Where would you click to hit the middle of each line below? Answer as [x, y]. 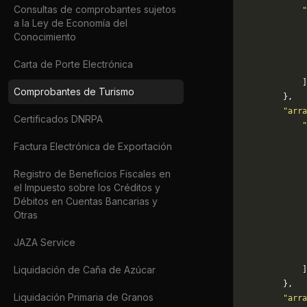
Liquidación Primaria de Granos [84, 297]
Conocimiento [45, 37]
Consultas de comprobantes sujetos [95, 9]
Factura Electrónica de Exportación [93, 146]
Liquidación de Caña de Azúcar [85, 270]
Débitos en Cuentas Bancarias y [86, 201]
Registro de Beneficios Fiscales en [92, 174]
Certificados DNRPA [58, 119]
